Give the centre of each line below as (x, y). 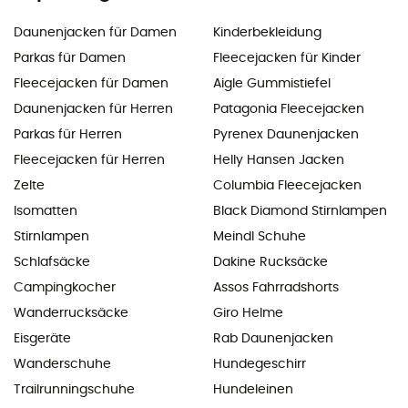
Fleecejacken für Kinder (287, 58)
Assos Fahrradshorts (276, 287)
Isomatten (46, 211)
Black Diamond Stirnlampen (300, 211)
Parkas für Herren (68, 134)
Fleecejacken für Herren (89, 160)
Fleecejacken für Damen (91, 83)
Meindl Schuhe (260, 236)
